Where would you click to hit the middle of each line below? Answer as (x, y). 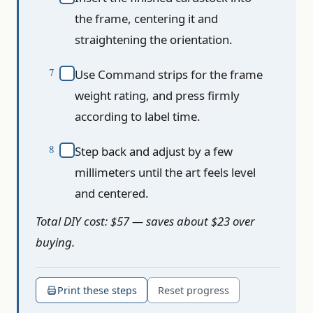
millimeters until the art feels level (165, 173)
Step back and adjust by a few (154, 152)
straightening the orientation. (154, 40)
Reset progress (194, 291)
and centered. (112, 194)
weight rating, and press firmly (157, 96)
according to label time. (138, 117)
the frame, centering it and (146, 19)
